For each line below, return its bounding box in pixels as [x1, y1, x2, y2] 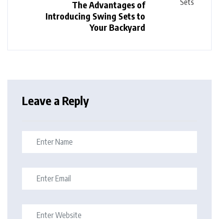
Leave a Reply [22, 92, 89, 108]
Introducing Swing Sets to [45, 10, 145, 22]
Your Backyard [89, 21, 145, 33]
